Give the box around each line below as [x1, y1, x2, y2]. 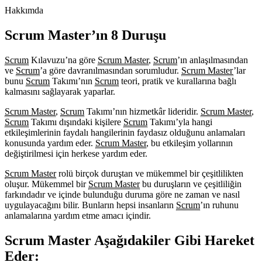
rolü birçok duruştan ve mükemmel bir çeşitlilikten [56, 168, 243, 178]
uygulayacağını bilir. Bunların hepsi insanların [5, 200, 176, 210]
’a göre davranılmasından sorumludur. [40, 65, 181, 75]
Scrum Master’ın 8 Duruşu [5, 27, 166, 43]
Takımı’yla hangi [147, 117, 212, 127]
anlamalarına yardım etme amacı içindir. [5, 211, 151, 220]
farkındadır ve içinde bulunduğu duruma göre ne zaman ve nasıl [5, 189, 240, 199]
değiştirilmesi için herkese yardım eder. [5, 149, 147, 158]
